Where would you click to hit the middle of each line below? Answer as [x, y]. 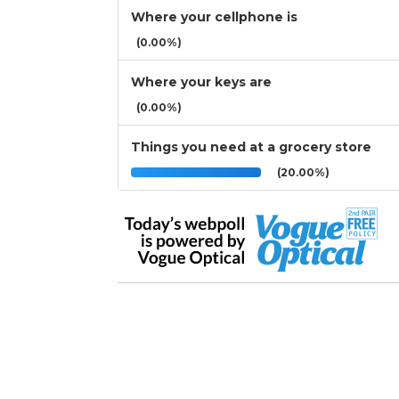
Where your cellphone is [214, 17]
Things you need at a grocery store [251, 147]
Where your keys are [201, 82]
